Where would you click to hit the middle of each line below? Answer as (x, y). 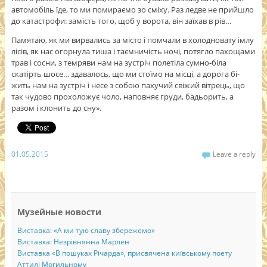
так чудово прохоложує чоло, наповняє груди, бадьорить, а (122, 97)
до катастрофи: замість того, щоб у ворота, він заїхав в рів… (121, 21)
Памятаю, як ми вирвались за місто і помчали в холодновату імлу (132, 40)
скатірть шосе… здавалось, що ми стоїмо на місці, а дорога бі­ (125, 74)
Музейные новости (59, 212)
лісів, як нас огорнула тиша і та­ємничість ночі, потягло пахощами (133, 52)
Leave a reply (235, 154)
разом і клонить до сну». (56, 108)
